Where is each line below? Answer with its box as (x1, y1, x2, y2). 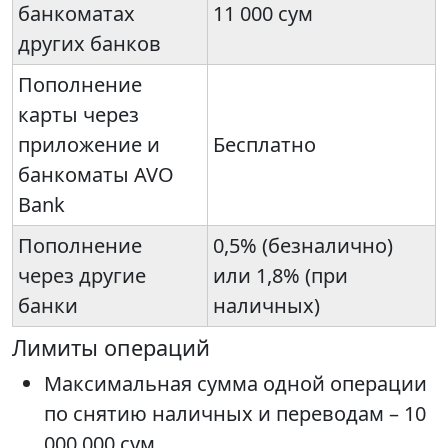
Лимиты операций (12, 333, 210, 363)
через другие (18, 262, 146, 290)
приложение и (18, 131, 160, 159)
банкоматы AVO (18, 161, 174, 189)
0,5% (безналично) (213, 232, 393, 260)
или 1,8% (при (213, 262, 348, 290)
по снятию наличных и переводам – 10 (44, 400, 426, 428)
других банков (18, 30, 161, 58)
